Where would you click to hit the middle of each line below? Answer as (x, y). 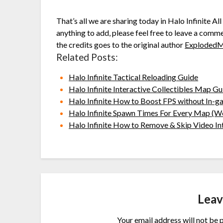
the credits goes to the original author (121, 45)
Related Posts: (87, 57)
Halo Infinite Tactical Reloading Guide (134, 77)
